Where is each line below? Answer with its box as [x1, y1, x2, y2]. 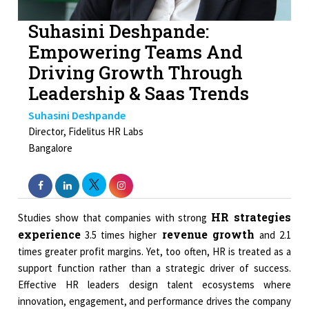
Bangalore [28, 141, 73, 155]
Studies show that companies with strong [18, 211, 212, 225]
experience [18, 227, 81, 242]
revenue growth [157, 227, 259, 242]
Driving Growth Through [28, 61, 243, 85]
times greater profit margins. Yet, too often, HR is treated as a [18, 245, 291, 259]
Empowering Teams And [28, 40, 243, 64]
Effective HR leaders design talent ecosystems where [18, 278, 291, 292]
